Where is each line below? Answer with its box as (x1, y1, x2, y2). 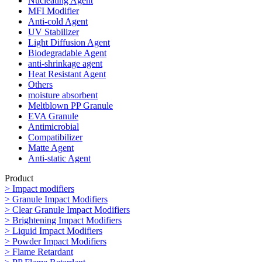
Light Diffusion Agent (28, 37, 110, 48)
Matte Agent (28, 143, 74, 153)
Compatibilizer (28, 132, 82, 143)
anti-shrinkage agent (28, 58, 102, 69)
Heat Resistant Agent (28, 69, 106, 80)
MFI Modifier (28, 6, 79, 16)
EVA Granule (28, 111, 78, 122)
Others (28, 80, 53, 90)
